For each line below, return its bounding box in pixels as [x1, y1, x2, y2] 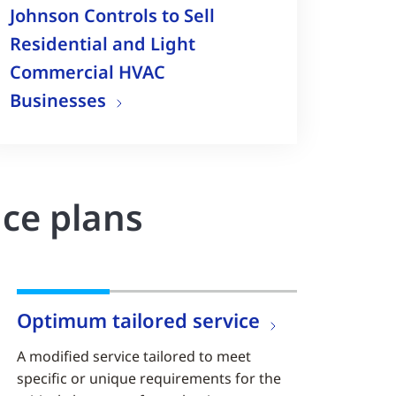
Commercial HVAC [9, 59, 165, 84]
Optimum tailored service [16, 307, 260, 334]
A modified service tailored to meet [16, 346, 251, 367]
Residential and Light [9, 31, 195, 56]
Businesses [9, 88, 106, 112]
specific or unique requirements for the [16, 369, 281, 389]
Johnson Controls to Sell [9, 3, 215, 27]
